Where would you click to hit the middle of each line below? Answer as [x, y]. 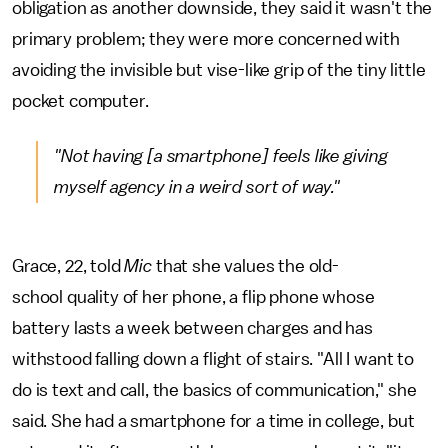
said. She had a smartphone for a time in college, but [213, 420]
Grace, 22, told [68, 265]
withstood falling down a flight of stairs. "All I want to [213, 358]
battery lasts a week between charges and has [192, 327]
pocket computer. [80, 100]
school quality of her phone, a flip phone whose [193, 296]
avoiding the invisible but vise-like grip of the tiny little [219, 69]
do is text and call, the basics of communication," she [214, 389]
